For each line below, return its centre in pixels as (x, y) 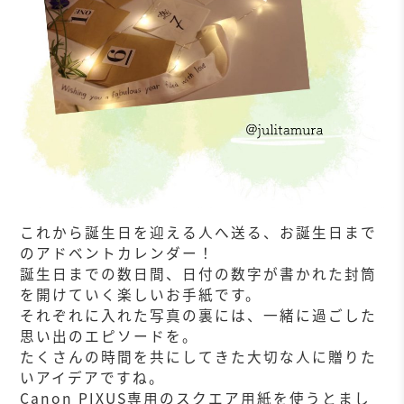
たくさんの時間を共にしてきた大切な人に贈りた (199, 357)
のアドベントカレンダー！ (118, 253)
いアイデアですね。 (93, 378)
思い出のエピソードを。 (110, 336)
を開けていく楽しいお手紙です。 (141, 295)
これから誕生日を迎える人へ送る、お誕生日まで (199, 233)
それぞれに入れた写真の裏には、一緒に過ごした (199, 316)
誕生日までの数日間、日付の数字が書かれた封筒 (199, 274)
